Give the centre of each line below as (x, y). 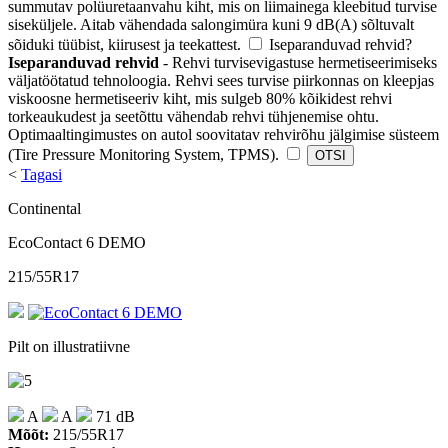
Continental (44, 208)
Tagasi (41, 174)
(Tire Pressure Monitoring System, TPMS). (143, 154)
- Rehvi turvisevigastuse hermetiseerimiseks (298, 62)
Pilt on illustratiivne (69, 346)
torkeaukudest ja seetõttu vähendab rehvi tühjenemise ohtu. (193, 116)
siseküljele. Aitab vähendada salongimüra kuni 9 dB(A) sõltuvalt (211, 24)
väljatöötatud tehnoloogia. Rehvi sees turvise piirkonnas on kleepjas (221, 80)
